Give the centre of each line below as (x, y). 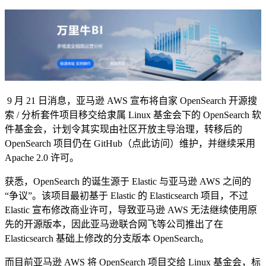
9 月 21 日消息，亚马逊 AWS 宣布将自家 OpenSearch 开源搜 (131, 100)
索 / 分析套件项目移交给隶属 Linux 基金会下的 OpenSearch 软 (133, 115)
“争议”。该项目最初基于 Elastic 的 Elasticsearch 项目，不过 (126, 195)
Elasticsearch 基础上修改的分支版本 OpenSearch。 (107, 238)
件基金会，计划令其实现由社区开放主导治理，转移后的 (123, 129)
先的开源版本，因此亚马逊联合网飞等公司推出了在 (114, 224)
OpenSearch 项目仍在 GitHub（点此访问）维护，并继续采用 (130, 143)
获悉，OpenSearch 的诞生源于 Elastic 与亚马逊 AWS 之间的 (128, 181)
